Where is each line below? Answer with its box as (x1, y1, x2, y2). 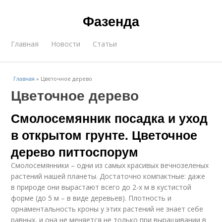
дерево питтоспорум (11, 143, 139, 161)
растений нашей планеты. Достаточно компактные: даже (11, 171, 206, 181)
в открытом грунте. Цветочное (11, 126, 198, 144)
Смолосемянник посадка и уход (11, 109, 208, 127)
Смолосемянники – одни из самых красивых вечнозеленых (11, 161, 209, 170)
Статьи (93, 39, 117, 49)
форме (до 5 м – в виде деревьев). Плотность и (11, 193, 172, 203)
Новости (51, 39, 81, 49)
